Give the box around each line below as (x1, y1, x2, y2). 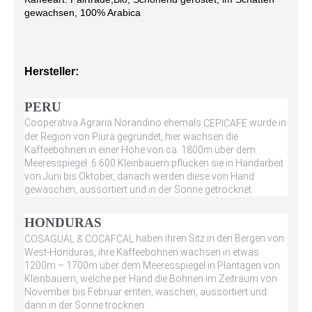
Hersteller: (24, 65, 79, 77)
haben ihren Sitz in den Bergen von (136, 232, 284, 244)
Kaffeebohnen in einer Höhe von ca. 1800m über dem (24, 143, 256, 155)
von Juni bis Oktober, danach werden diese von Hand (24, 170, 254, 182)
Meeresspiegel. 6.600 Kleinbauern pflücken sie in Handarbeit (24, 157, 283, 169)
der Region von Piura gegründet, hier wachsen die (24, 130, 238, 142)
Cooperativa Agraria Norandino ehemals (24, 117, 201, 128)
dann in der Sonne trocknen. (24, 299, 146, 311)
